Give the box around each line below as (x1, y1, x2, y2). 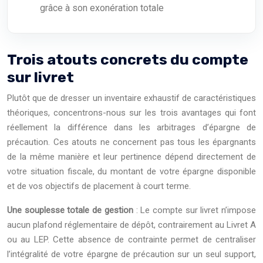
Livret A (227, 220, 256, 230)
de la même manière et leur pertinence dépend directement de (7, 151, 256, 162)
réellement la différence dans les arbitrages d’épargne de (7, 122, 256, 133)
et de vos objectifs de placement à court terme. (7, 181, 191, 191)
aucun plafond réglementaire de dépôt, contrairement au (7, 220, 227, 230)
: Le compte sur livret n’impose (133, 205, 257, 215)
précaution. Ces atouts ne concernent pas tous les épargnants (7, 137, 256, 147)
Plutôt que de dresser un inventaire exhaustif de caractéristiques (7, 93, 256, 103)
